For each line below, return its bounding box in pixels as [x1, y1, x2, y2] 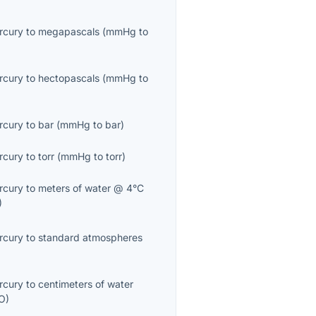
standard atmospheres [38, 231, 143, 244]
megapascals [38, 25, 100, 38]
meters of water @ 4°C [38, 182, 145, 195]
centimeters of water [38, 278, 134, 291]
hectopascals [38, 72, 100, 85]
